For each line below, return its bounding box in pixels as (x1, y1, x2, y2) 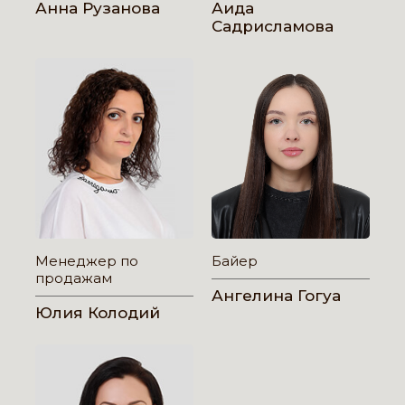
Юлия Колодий (35, 304, 160, 322)
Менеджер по (35, 252, 138, 269)
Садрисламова (212, 17, 334, 35)
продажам (35, 269, 112, 287)
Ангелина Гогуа (212, 287, 341, 305)
